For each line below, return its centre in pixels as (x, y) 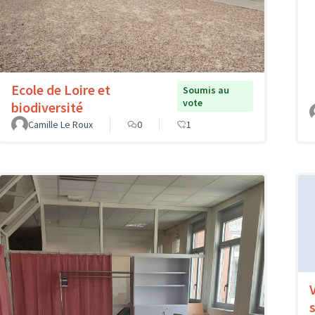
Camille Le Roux (60, 124)
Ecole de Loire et (61, 89)
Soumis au (206, 90)
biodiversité (47, 107)
